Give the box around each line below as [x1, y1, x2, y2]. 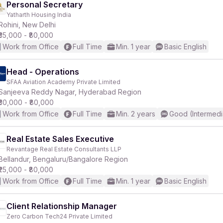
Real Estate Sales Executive [6, 134, 114, 144]
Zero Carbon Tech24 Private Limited [6, 213, 112, 220]
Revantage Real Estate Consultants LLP [6, 145, 121, 153]
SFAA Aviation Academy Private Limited [6, 78, 120, 86]
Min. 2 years [116, 110, 155, 118]
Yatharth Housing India [6, 11, 71, 18]
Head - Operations [6, 67, 79, 77]
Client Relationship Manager [6, 201, 117, 211]
